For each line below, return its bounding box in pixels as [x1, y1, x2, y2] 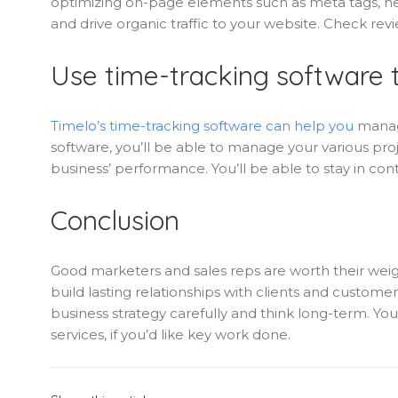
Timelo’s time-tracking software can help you [51, 117, 354, 135]
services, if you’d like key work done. [51, 325, 291, 343]
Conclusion [51, 203, 179, 237]
